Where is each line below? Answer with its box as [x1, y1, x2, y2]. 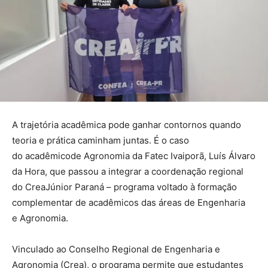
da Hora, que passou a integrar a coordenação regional [12, 166, 243, 178]
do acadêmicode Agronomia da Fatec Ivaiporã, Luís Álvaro [12, 150, 255, 162]
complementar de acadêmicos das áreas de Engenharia [12, 197, 245, 209]
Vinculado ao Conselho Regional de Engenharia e [12, 243, 220, 255]
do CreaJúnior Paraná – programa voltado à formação [12, 181, 237, 193]
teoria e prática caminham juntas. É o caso [12, 135, 189, 147]
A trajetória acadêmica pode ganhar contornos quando [12, 119, 241, 131]
